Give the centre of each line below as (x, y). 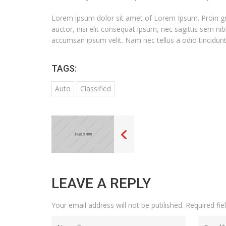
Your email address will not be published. (118, 205)
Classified (96, 89)
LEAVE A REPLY (101, 184)
